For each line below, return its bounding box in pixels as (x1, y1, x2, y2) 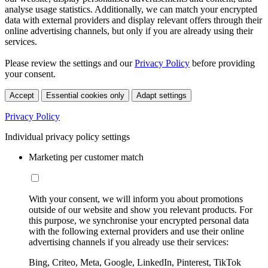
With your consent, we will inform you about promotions (29, 194, 243, 205)
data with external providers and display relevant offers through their (5, 15, 262, 26)
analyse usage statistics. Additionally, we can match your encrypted (5, 4, 257, 15)
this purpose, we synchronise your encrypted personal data (29, 215, 249, 226)
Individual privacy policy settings (5, 132, 130, 142)
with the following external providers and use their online (29, 226, 244, 237)
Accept (10, 91, 34, 100)
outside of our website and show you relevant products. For (29, 205, 252, 215)
